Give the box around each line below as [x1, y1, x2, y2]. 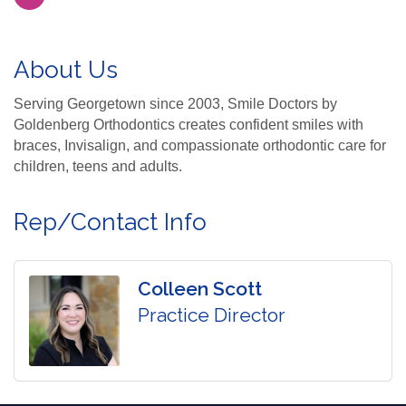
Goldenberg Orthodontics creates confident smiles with [14, 116, 363, 132]
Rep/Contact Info [14, 208, 207, 236]
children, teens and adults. [14, 158, 182, 174]
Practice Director [138, 303, 285, 326]
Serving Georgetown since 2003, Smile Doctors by [14, 95, 337, 111]
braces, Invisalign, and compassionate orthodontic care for [14, 137, 386, 153]
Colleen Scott [138, 276, 262, 300]
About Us [14, 55, 118, 83]
